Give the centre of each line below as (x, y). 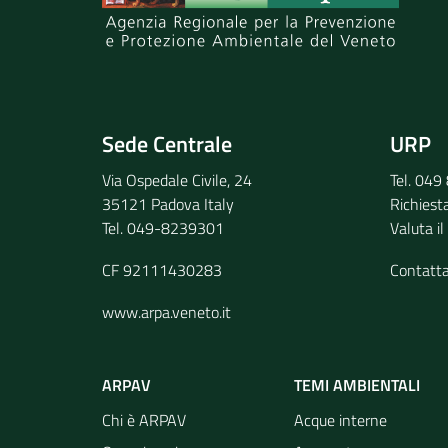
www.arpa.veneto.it (166, 312)
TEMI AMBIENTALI (357, 385)
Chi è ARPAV (144, 420)
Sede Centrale (167, 144)
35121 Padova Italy (168, 204)
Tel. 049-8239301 (163, 228)
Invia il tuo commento (216, 83)
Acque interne (340, 420)
